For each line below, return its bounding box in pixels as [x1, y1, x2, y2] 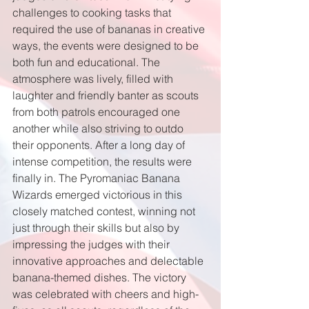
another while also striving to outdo [12, 121, 186, 135]
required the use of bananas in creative [12, 21, 208, 36]
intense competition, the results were [12, 154, 195, 168]
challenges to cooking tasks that [12, 5, 174, 19]
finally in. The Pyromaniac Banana [12, 170, 183, 185]
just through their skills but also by [12, 220, 182, 235]
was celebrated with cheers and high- [12, 286, 199, 301]
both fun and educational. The [12, 54, 163, 69]
